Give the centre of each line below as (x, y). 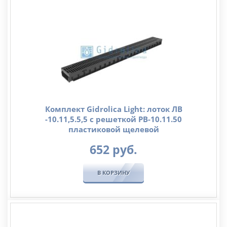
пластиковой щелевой (113, 129)
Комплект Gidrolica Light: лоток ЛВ (113, 109)
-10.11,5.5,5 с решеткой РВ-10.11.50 (113, 119)
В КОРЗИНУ (113, 172)
